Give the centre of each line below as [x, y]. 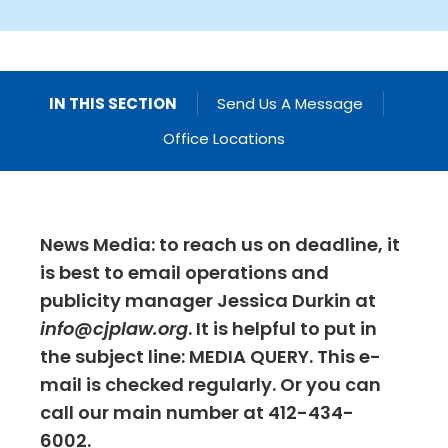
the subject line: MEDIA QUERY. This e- [210, 357]
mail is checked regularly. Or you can [210, 385]
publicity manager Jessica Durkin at [208, 301]
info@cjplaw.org [114, 329]
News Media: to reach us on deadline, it [220, 245]
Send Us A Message [290, 104]
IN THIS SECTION [113, 104]
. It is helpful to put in [282, 329]
